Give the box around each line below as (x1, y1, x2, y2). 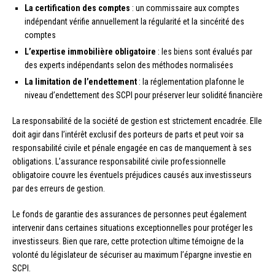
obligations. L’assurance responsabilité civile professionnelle (12, 156, 226, 166)
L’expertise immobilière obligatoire (25, 46, 156, 56)
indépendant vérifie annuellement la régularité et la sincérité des (25, 16, 244, 26)
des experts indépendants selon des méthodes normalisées (25, 60, 233, 70)
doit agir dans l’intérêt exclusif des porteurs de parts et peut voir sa (12, 129, 244, 139)
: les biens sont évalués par (156, 46, 252, 56)
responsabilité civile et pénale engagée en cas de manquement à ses (12, 142, 252, 153)
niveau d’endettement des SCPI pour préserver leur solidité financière (25, 90, 263, 100)
